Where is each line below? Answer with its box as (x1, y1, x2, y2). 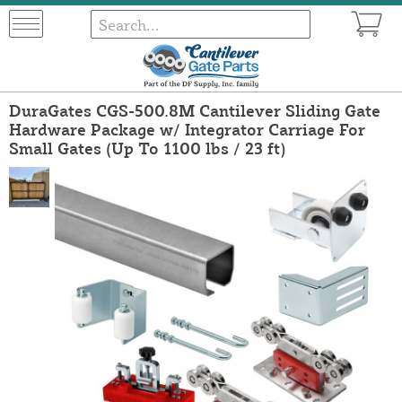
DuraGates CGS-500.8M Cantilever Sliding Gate (9, 100, 380, 120)
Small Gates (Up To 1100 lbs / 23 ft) (9, 137, 286, 158)
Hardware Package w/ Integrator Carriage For (9, 118, 365, 139)
